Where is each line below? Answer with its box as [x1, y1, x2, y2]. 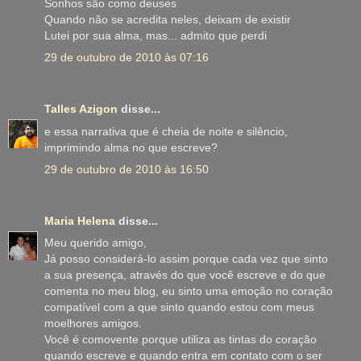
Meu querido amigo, [44, 236, 147, 250]
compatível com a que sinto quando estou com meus [44, 301, 314, 314]
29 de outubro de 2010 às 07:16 [44, 51, 209, 64]
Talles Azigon [44, 102, 118, 116]
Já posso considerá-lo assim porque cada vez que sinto [44, 252, 328, 266]
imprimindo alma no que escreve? [44, 140, 218, 154]
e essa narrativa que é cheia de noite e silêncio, [44, 124, 288, 138]
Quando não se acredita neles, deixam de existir [44, 13, 291, 27]
